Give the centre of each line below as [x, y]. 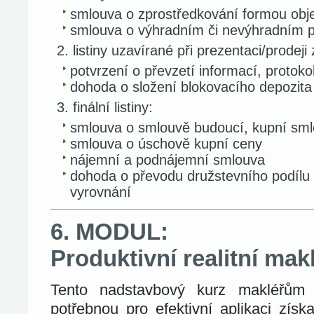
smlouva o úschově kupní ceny [166, 144]
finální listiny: [113, 107]
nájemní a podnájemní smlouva [168, 160]
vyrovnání [101, 192]
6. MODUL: [109, 232]
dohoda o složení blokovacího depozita [191, 87]
